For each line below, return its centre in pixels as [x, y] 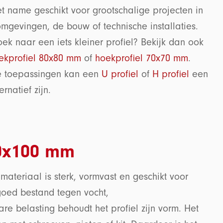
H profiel [171, 74]
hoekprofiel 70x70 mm [142, 58]
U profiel [120, 74]
